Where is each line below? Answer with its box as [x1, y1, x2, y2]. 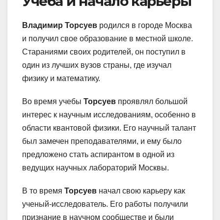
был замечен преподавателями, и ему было [22, 137, 182, 145]
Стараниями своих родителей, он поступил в [22, 47, 186, 56]
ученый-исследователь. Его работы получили [22, 199, 188, 208]
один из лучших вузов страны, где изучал [22, 60, 171, 69]
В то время [22, 186, 64, 195]
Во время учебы [22, 97, 83, 106]
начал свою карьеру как [97, 186, 185, 195]
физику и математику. [22, 74, 100, 82]
